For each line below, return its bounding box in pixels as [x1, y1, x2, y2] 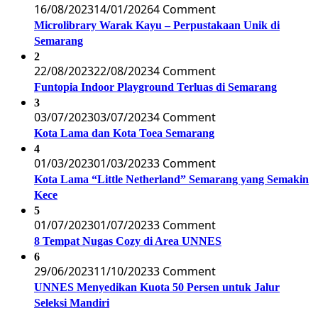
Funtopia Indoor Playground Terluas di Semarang [34, 80, 277, 93]
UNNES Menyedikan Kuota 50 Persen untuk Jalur [34, 280, 280, 293]
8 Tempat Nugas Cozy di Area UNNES [34, 234, 221, 247]
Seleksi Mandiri [34, 296, 109, 309]
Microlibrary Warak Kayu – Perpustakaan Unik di [34, 18, 280, 31]
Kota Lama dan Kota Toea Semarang [34, 126, 214, 139]
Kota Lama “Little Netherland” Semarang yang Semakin [34, 172, 309, 185]
